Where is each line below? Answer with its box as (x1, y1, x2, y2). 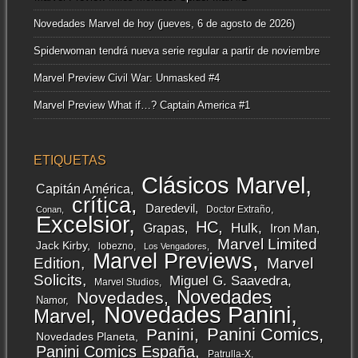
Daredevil (145, 201, 195, 215)
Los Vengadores (143, 241, 207, 251)
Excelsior (35, 211, 129, 237)
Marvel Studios (93, 276, 159, 287)
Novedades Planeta (35, 329, 135, 343)
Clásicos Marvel (141, 171, 305, 198)
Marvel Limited (217, 235, 317, 253)
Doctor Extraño (205, 203, 271, 215)
